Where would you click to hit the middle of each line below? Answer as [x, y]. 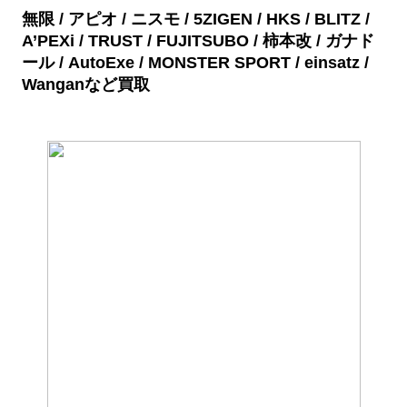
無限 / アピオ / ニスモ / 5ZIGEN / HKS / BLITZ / [196, 20]
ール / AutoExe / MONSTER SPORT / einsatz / [195, 63]
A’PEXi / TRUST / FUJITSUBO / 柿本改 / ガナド [198, 41]
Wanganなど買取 [86, 85]
